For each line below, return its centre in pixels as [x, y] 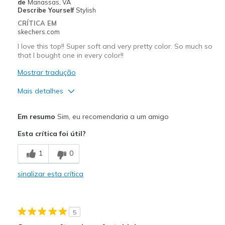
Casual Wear [40, 218]
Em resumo [36, 116]
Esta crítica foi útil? [51, 133]
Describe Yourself [46, 10]
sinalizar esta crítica [50, 174]
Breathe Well [40, 143]
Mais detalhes [40, 91]
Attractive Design [46, 124]
